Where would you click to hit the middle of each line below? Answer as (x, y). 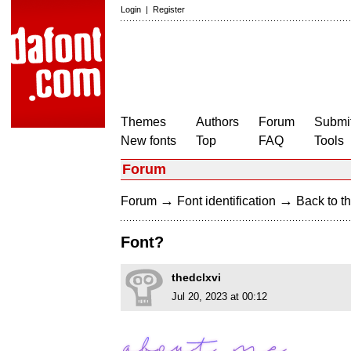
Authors (217, 122)
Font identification (226, 201)
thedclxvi (196, 278)
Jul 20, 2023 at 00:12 (219, 297)
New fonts (148, 141)
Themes (143, 122)
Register (169, 9)
